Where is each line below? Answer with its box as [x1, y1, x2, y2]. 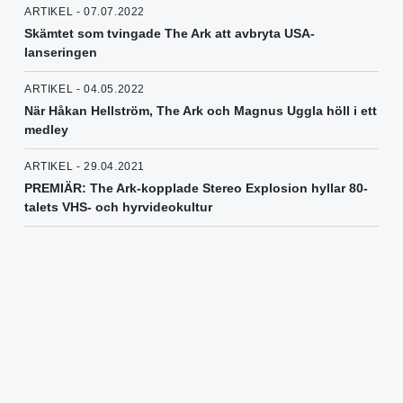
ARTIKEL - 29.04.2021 [24, 160, 145, 174]
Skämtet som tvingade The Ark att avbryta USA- [24, 26, 315, 41]
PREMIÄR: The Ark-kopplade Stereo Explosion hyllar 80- [24, 181, 368, 196]
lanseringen [24, 45, 97, 60]
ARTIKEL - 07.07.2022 [24, 5, 145, 19]
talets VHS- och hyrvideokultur [24, 200, 212, 215]
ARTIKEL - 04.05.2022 [24, 83, 145, 96]
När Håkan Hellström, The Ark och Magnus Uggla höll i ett [24, 103, 377, 119]
